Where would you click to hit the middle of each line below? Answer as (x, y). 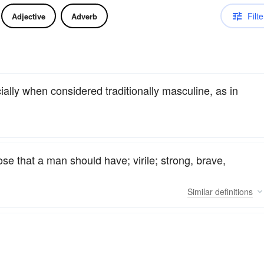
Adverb (84, 16)
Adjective (29, 16)
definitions (233, 191)
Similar (200, 191)
